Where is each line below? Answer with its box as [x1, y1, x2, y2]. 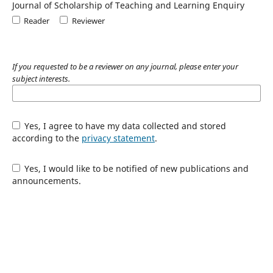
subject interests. [12, 73, 70, 84]
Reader [24, 15, 50, 26]
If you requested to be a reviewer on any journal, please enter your [12, 60, 238, 72]
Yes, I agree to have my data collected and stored [22, 119, 227, 132]
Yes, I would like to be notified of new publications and [22, 162, 249, 174]
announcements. [12, 174, 81, 186]
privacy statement [81, 132, 155, 144]
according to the [12, 132, 82, 144]
